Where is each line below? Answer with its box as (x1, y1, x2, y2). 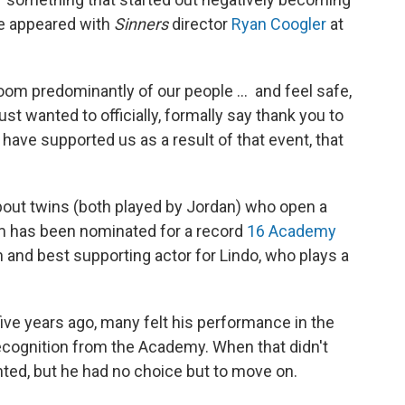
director (168, 14, 231, 33)
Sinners (114, 14, 168, 33)
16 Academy (247, 221, 336, 240)
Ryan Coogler (231, 14, 326, 33)
